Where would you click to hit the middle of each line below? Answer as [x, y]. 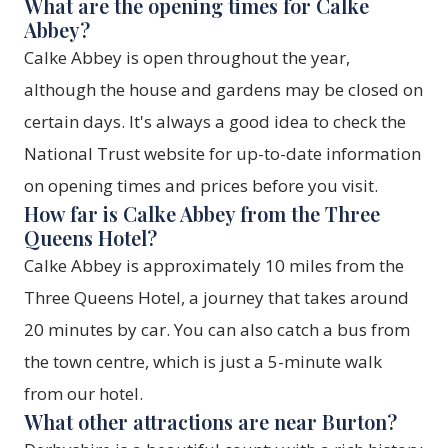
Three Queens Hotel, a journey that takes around [216, 298]
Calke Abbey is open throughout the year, [187, 58]
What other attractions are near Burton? [210, 422]
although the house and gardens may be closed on [223, 90]
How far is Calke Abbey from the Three [202, 214]
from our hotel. [83, 394]
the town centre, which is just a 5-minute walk [203, 362]
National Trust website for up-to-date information [222, 154]
